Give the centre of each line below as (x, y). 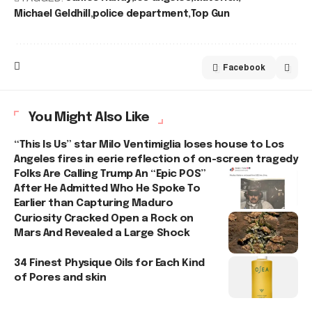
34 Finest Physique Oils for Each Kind (109, 263)
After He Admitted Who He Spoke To (107, 188)
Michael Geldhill (52, 14)
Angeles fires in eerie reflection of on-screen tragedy (156, 159)
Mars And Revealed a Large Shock (102, 233)
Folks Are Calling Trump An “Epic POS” (110, 174)
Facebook (244, 67)
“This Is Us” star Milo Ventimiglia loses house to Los (149, 145)
